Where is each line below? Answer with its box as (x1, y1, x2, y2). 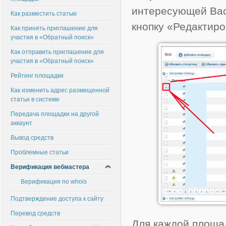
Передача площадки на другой (11, 110, 99, 118)
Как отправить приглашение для (11, 48, 104, 55)
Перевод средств (11, 210, 60, 217)
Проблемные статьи (11, 149, 69, 156)
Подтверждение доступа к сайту (11, 195, 103, 202)
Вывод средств (11, 134, 53, 141)
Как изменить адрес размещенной (11, 87, 109, 94)
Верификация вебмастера (11, 163, 89, 171)
